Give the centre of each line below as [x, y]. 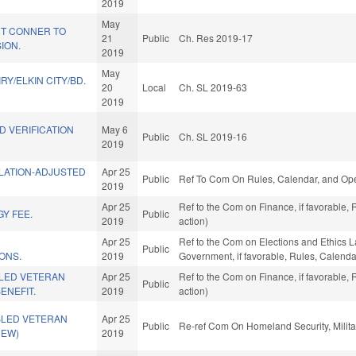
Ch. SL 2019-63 [213, 87]
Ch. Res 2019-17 [216, 38]
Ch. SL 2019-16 [213, 137]
